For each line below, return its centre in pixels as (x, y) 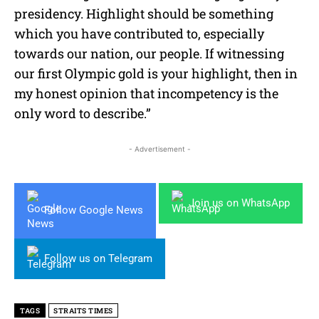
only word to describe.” (83, 113)
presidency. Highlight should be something (144, 13)
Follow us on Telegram (98, 258)
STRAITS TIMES (83, 310)
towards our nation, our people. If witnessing (149, 53)
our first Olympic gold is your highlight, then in (156, 73)
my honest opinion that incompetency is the (146, 93)
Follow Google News (94, 210)
